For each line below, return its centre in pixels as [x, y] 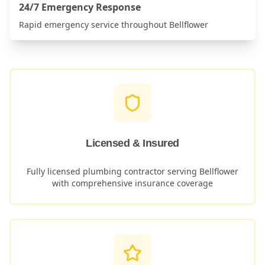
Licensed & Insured [132, 143]
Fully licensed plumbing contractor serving [113, 171]
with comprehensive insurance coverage [132, 183]
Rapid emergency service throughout [94, 25]
